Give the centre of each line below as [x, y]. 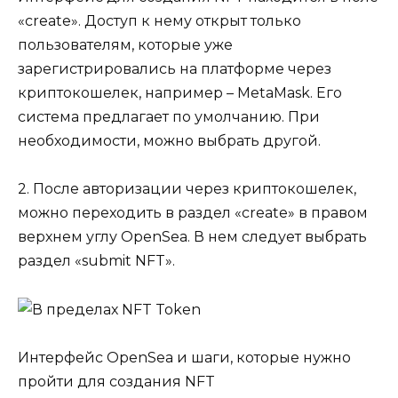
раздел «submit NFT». [96, 261]
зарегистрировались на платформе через [175, 69]
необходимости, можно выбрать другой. [169, 141]
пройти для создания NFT [116, 381]
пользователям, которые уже [125, 45]
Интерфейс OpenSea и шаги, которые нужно [184, 357]
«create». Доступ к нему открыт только [159, 21]
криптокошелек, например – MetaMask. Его [180, 93]
